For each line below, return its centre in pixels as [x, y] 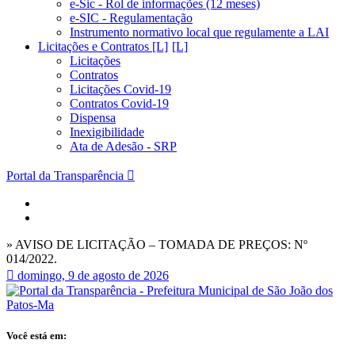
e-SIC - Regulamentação [131, 18]
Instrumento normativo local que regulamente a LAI [199, 32]
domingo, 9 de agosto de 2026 [93, 275]
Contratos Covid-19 [119, 103]
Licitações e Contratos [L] [103, 46]
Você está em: [36, 336]
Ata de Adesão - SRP [123, 146]
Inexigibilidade [107, 132]
